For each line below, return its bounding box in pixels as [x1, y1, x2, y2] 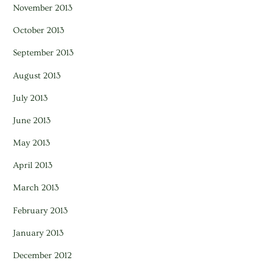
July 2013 [13, 93, 48, 103]
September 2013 [13, 48, 74, 58]
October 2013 [13, 25, 65, 36]
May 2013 [13, 138, 51, 148]
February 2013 [13, 205, 68, 216]
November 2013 [13, 3, 73, 14]
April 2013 [13, 160, 53, 171]
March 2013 [13, 183, 60, 193]
